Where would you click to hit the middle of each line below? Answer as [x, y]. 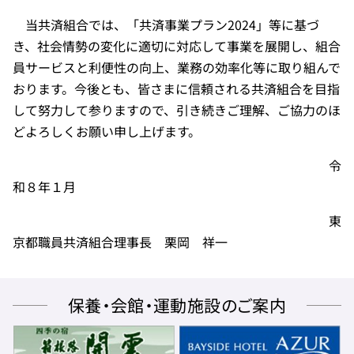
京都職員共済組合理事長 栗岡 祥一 [120, 242]
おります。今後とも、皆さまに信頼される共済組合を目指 [176, 88]
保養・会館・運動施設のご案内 [177, 305]
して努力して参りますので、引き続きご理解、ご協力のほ [177, 110]
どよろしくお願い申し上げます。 [107, 131]
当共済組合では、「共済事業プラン [120, 24]
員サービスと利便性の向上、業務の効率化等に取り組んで [177, 67]
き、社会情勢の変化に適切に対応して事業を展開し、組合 [177, 46]
